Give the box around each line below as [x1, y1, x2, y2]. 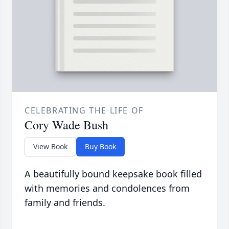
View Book [33, 142, 67, 152]
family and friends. [25, 196, 105, 209]
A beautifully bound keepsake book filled [25, 168, 202, 180]
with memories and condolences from [25, 182, 190, 195]
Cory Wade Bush [25, 117, 108, 133]
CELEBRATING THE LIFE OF [25, 105, 144, 117]
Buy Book [85, 142, 116, 152]
